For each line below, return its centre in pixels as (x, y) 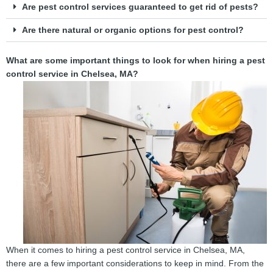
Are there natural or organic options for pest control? (133, 30)
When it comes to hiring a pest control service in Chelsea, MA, (126, 250)
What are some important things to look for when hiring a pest (136, 60)
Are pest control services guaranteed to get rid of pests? (140, 7)
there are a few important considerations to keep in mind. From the (135, 263)
